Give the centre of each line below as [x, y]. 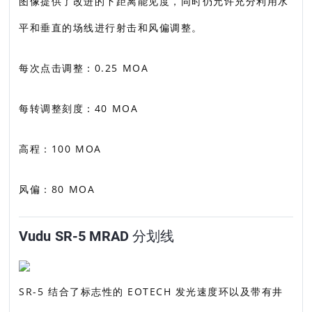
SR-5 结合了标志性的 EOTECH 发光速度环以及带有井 [151, 291]
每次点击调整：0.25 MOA [84, 68]
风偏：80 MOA [57, 189]
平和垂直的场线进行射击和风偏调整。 [111, 28]
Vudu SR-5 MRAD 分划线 [96, 236]
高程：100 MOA [60, 149]
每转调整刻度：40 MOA [79, 108]
